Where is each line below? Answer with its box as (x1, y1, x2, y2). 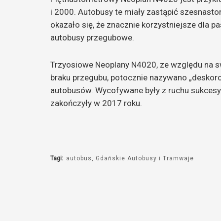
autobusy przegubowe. (50, 32, 134, 42)
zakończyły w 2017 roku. (50, 98, 142, 109)
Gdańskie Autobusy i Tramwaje (96, 154, 194, 162)
